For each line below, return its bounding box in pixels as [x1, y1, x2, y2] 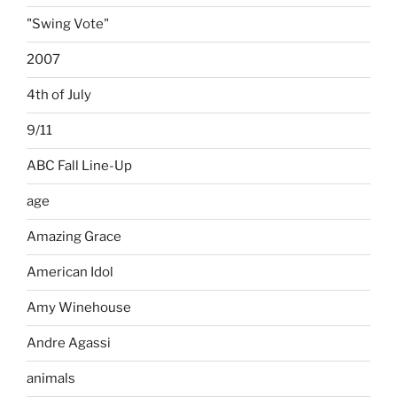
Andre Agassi [27, 335, 111, 351]
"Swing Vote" [27, 16, 109, 32]
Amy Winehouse [27, 300, 131, 315]
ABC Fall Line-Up [27, 158, 132, 174]
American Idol [27, 264, 113, 280]
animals [27, 370, 75, 386]
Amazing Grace [27, 229, 121, 245]
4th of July [27, 87, 91, 103]
